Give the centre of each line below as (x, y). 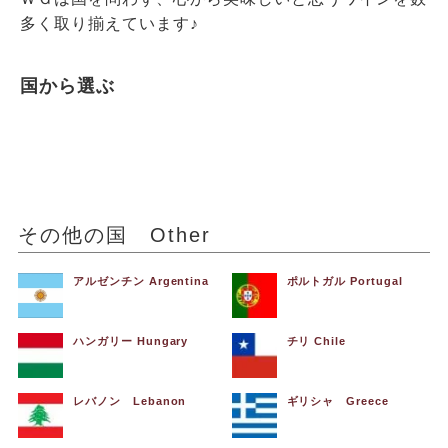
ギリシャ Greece (338, 400)
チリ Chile (316, 340)
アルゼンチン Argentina (141, 280)
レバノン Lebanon (129, 400)
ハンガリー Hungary (130, 340)
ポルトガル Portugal (344, 280)
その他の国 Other (114, 234)
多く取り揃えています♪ (109, 23)
